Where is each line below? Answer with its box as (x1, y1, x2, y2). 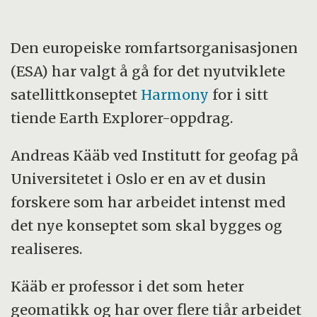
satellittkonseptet (11, 86, 142, 104)
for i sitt (209, 86, 269, 104)
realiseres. (11, 240, 83, 258)
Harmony (141, 86, 209, 104)
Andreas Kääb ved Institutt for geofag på (11, 146, 299, 165)
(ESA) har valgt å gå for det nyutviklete (11, 62, 286, 81)
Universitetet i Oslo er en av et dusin (11, 170, 267, 188)
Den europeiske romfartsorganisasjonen (11, 39, 299, 57)
